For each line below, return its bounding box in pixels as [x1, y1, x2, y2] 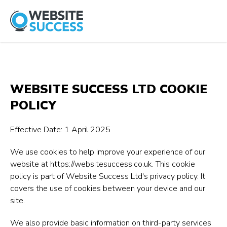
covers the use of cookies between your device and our [10, 183, 205, 194]
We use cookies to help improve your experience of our [10, 146, 205, 158]
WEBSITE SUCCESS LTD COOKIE [10, 81, 207, 97]
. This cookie [152, 159, 195, 170]
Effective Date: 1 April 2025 [10, 124, 110, 135]
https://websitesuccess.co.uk [50, 159, 152, 170]
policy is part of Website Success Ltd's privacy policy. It [10, 171, 205, 182]
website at [10, 159, 50, 170]
